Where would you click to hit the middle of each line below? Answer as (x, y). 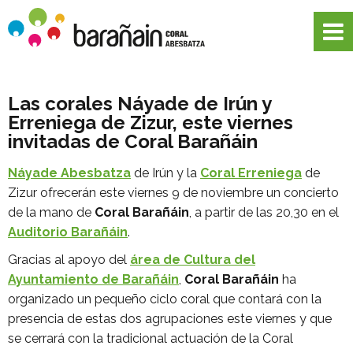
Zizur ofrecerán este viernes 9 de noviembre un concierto (173, 193)
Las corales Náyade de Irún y (139, 104)
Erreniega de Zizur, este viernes (150, 123)
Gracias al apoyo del (69, 260)
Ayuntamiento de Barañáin (93, 279)
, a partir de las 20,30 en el (264, 212)
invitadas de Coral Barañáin (133, 141)
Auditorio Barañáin (68, 232)
